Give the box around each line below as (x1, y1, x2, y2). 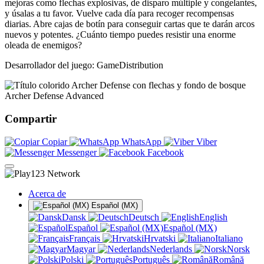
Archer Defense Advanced (5, 91, 104, 101)
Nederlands (150, 243, 194, 254)
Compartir (5, 113, 57, 126)
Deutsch (128, 212, 161, 222)
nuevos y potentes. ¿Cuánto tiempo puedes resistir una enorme (5, 29, 236, 40)
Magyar (67, 243, 98, 254)
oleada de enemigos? (5, 40, 82, 51)
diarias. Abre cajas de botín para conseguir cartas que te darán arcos (5, 19, 255, 29)
